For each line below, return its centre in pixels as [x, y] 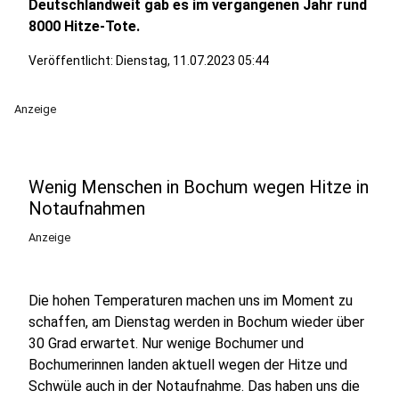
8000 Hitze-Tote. [84, 26]
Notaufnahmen [87, 208]
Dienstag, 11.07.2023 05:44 [192, 61]
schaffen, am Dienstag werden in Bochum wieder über [196, 322]
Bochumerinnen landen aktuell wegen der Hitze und [188, 365]
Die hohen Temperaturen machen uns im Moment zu [191, 301]
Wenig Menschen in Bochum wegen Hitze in [199, 187]
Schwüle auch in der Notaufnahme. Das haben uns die [194, 386]
